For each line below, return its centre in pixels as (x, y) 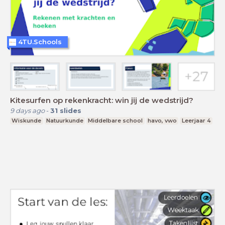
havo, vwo (162, 120)
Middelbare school (116, 120)
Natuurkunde (65, 120)
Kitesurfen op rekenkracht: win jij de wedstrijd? (102, 100)
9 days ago (27, 110)
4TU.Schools (40, 42)
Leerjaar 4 (196, 120)
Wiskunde (27, 120)
